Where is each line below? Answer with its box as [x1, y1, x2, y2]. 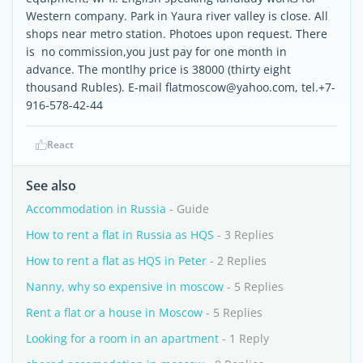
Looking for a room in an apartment [26, 331, 219, 346]
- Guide [166, 201, 209, 216]
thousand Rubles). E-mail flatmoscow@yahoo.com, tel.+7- [26, 79, 335, 95]
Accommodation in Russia [26, 201, 166, 216]
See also [26, 177, 76, 194]
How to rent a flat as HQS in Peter [26, 253, 207, 268]
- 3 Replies [214, 227, 274, 242]
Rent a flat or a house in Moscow [26, 305, 203, 320]
